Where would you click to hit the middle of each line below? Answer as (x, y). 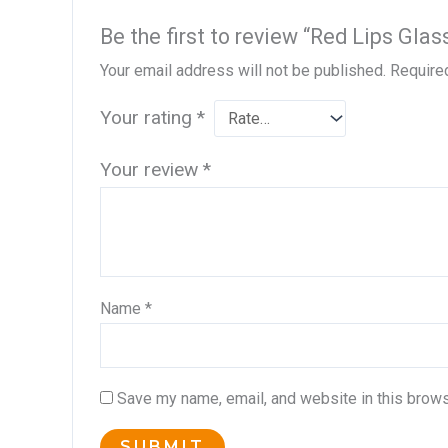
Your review (151, 169)
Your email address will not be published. (242, 70)
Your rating (148, 117)
